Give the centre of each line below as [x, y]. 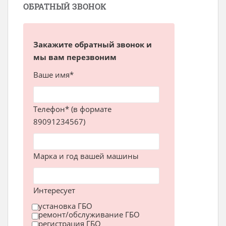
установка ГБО [65, 206]
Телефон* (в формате [72, 109]
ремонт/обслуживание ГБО [89, 215]
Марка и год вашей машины [86, 156]
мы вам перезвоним [75, 57]
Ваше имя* [53, 74]
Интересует [54, 190]
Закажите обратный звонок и [93, 44]
